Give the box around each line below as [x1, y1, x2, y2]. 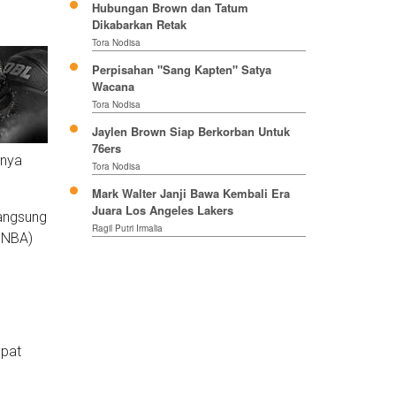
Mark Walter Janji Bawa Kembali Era [91, 185, 290, 202]
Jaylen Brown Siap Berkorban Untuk [91, 123, 290, 141]
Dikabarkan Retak [91, 16, 187, 34]
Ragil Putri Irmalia [91, 222, 163, 235]
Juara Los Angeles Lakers [91, 202, 233, 219]
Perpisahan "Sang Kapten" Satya [91, 61, 271, 79]
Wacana [91, 78, 134, 95]
